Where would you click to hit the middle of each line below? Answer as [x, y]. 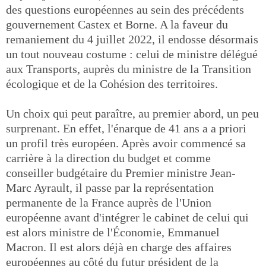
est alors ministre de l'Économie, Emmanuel [113, 232]
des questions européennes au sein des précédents [125, 9]
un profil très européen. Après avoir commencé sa [126, 143]
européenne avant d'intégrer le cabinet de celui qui [127, 217]
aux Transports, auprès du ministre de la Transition [129, 69]
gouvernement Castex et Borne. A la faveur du [117, 24]
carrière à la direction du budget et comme [108, 158]
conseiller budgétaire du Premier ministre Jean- [121, 173]
